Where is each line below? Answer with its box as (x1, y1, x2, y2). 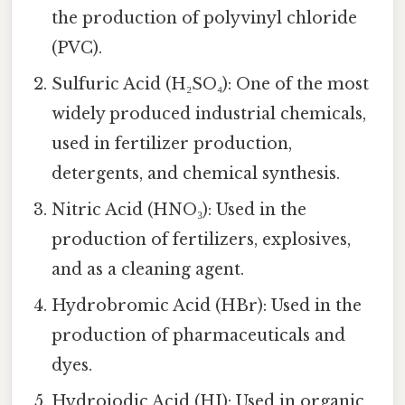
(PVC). (52, 38, 103, 59)
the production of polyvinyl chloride (52, 8, 358, 29)
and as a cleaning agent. (52, 259, 245, 280)
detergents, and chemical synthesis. (52, 164, 341, 184)
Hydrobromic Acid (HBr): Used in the (52, 296, 363, 316)
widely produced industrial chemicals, (52, 104, 367, 125)
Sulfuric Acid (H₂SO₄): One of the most (52, 74, 370, 95)
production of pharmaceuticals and (52, 325, 346, 346)
